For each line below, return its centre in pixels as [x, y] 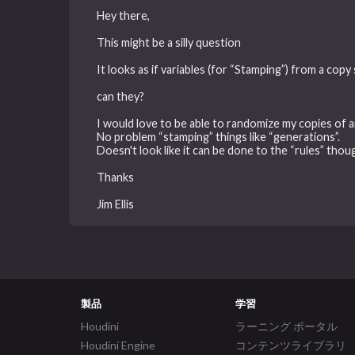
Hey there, [124, 15]
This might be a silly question [169, 42]
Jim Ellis [116, 204]
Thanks [116, 177]
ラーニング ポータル [286, 326]
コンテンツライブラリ [291, 345]
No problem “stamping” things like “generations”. [219, 136]
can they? [121, 96]
